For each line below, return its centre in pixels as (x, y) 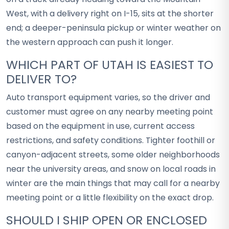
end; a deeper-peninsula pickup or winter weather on (113, 28)
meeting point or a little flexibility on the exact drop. (110, 198)
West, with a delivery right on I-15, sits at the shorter (110, 14)
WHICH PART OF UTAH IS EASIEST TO (110, 65)
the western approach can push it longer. (90, 42)
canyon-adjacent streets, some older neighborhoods (113, 155)
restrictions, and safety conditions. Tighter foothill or (111, 140)
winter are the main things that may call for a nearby (113, 183)
